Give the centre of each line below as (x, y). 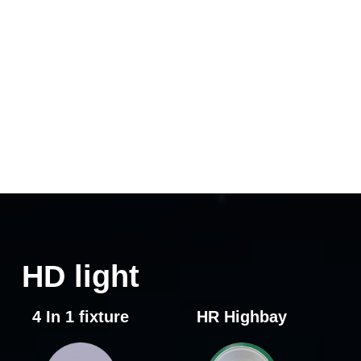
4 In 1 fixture (81, 317)
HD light (81, 277)
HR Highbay (242, 317)
